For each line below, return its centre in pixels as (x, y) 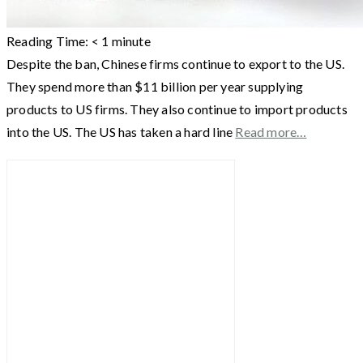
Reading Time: (49, 41)
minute (131, 41)
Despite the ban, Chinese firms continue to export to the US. (176, 63)
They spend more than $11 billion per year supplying (155, 86)
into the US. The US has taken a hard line (121, 131)
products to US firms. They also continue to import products (177, 109)
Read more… (271, 131)
